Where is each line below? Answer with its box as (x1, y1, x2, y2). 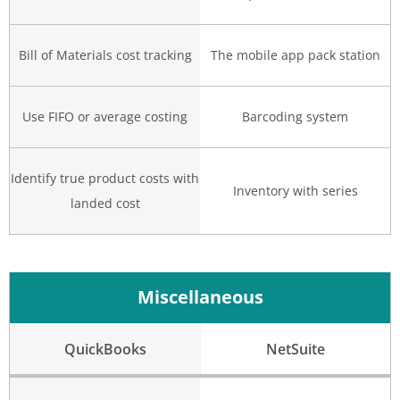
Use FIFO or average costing (22, 108, 187, 126)
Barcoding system (242, 108, 348, 126)
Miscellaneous (137, 285, 263, 310)
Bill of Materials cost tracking (18, 46, 192, 64)
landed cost (70, 195, 140, 212)
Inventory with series (232, 182, 358, 200)
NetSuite (266, 339, 325, 360)
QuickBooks (63, 339, 146, 360)
